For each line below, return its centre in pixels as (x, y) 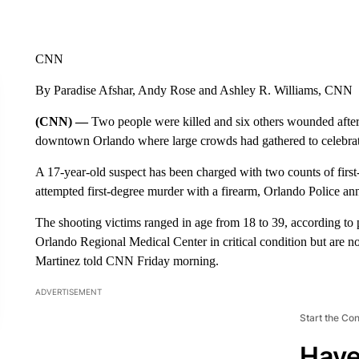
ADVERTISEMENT (68, 291)
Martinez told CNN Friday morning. (127, 260)
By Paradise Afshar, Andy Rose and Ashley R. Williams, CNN (194, 90)
